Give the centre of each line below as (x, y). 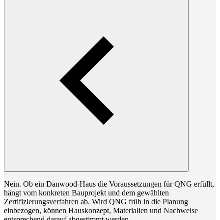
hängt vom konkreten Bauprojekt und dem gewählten (86, 193)
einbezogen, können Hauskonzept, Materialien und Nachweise (101, 210)
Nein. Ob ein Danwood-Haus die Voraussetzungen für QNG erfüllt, (109, 184)
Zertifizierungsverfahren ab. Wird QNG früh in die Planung (96, 202)
